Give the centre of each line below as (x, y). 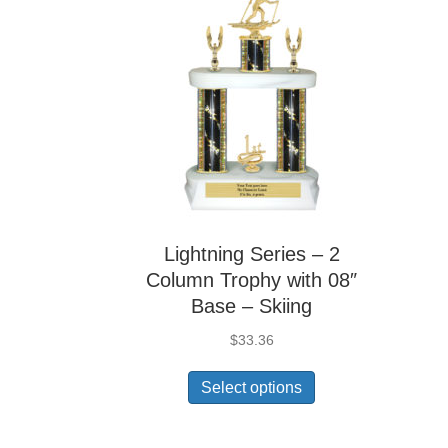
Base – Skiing (252, 306)
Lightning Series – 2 (251, 254)
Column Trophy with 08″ (252, 280)
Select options (252, 387)
